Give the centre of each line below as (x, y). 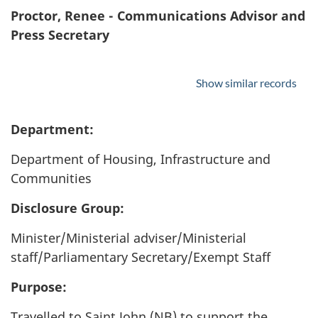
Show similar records (246, 82)
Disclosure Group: (67, 208)
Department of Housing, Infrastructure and (141, 159)
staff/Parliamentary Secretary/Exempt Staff (141, 257)
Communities (51, 178)
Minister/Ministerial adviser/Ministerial (128, 237)
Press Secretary (60, 34)
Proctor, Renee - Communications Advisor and (158, 15)
